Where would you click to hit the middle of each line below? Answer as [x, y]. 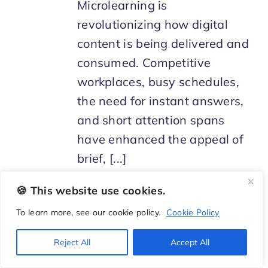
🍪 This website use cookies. [91, 191]
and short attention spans [151, 120]
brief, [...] [102, 159]
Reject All [72, 242]
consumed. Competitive [144, 63]
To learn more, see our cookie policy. [90, 212]
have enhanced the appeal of [160, 139]
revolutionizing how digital [153, 25]
